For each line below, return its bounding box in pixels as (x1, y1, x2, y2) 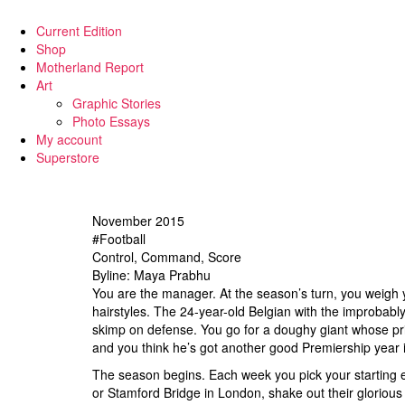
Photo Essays (72, 112, 150, 130)
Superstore (36, 148, 99, 166)
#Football (92, 230, 146, 249)
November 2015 (92, 212, 184, 231)
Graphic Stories (72, 94, 161, 112)
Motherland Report (36, 58, 144, 76)
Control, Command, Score (92, 248, 241, 267)
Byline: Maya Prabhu (92, 266, 211, 285)
